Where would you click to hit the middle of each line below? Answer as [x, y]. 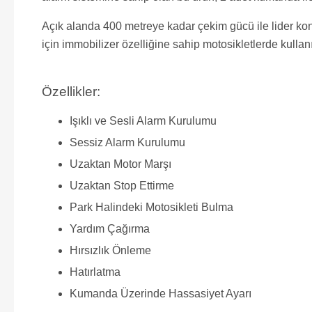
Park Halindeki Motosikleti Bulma [151, 207]
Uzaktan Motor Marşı [120, 164]
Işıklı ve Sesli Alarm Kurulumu [143, 120]
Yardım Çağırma [110, 228]
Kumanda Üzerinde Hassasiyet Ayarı [161, 293]
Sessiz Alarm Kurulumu [127, 142]
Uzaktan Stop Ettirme [122, 185]
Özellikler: [71, 91]
